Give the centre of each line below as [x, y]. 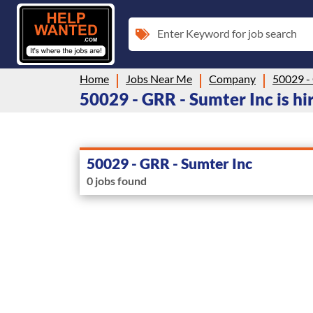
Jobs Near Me [159, 78]
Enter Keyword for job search [227, 33]
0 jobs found [117, 180]
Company [232, 78]
